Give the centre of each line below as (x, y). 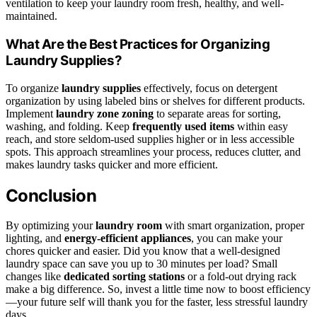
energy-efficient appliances (128, 238)
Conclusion (51, 195)
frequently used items (183, 126)
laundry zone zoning (105, 113)
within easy (261, 126)
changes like (35, 277)
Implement (31, 113)
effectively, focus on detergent (209, 88)
